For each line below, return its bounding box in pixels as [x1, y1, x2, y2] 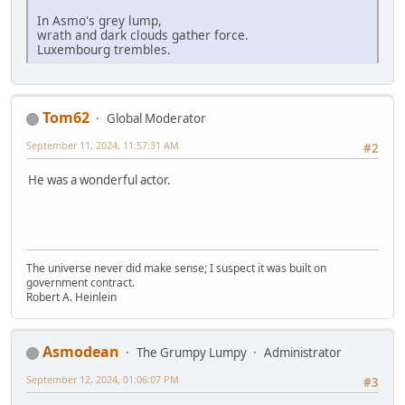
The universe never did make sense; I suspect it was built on [26, 260, 326, 277]
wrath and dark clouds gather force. [37, 26, 249, 44]
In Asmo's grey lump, [37, 12, 162, 30]
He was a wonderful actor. [28, 171, 171, 188]
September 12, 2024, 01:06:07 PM [26, 372, 179, 387]
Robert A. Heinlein [26, 289, 117, 306]
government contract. [26, 275, 135, 291]
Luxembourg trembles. [37, 41, 171, 59]
